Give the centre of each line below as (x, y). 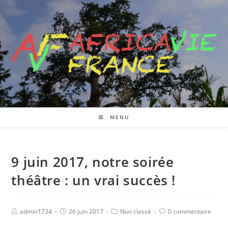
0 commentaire (190, 211)
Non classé (136, 211)
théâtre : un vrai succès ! (94, 180)
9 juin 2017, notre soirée (93, 162)
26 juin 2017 (86, 211)
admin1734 (36, 211)
